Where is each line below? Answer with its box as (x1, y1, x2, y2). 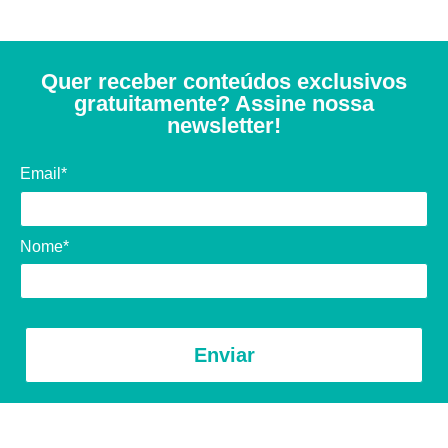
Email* (20, 165, 67, 183)
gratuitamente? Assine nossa (74, 91, 374, 117)
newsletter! (167, 113, 281, 139)
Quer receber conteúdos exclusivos (41, 69, 407, 95)
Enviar (193, 344, 255, 367)
